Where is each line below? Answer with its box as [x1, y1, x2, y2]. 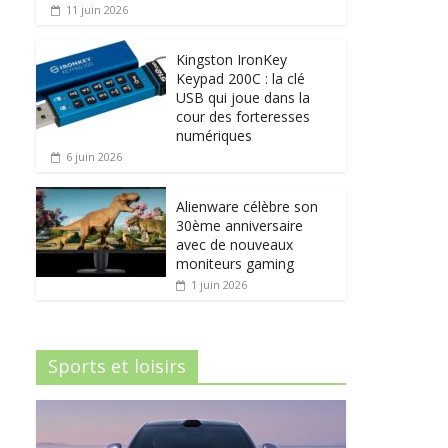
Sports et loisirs [48, 353, 186, 378]
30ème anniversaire [176, 215, 303, 235]
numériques [176, 125, 252, 145]
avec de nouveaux [176, 234, 293, 254]
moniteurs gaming [176, 253, 294, 273]
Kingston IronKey [176, 49, 287, 69]
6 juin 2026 [66, 148, 122, 164]
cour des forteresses [176, 106, 310, 126]
